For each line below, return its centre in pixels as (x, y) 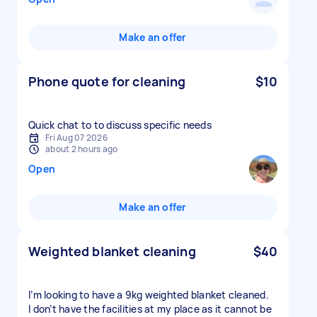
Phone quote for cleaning (107, 81)
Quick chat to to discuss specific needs (120, 125)
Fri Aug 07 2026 (76, 138)
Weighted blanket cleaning (112, 251)
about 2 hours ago (82, 149)
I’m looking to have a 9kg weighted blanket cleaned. (149, 295)
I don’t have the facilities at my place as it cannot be (150, 309)
